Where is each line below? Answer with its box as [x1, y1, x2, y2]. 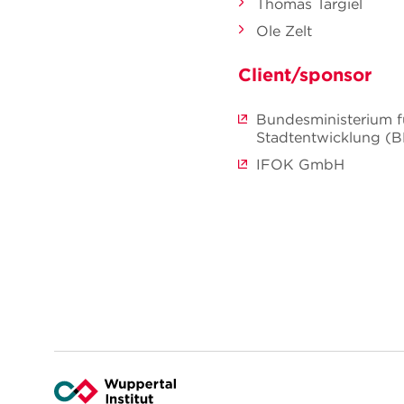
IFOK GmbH [256, 155, 344, 173]
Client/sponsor [238, 63, 372, 86]
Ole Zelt [256, 22, 312, 40]
